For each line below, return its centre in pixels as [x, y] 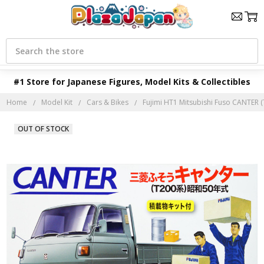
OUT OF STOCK [43, 129]
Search [19, 43]
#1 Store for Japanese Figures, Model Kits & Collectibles [132, 82]
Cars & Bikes [108, 102]
